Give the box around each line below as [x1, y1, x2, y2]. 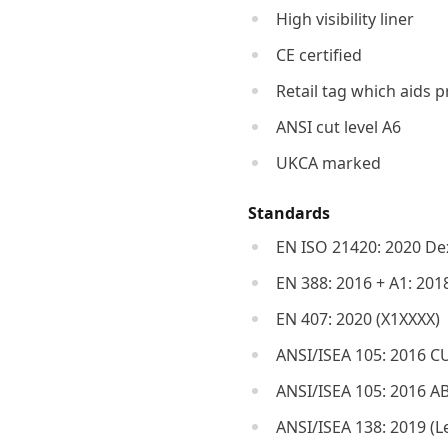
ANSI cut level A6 [275, 116, 401, 138]
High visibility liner [275, 8, 414, 30]
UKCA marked [275, 152, 381, 174]
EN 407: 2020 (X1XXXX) [275, 308, 440, 330]
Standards [247, 202, 330, 224]
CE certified [275, 44, 362, 66]
